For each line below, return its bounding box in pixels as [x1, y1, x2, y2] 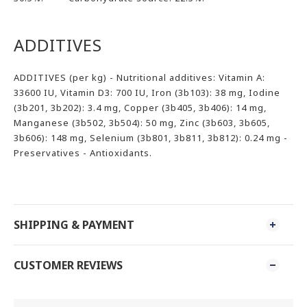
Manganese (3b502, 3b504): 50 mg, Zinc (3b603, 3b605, [14, 116, 270, 129]
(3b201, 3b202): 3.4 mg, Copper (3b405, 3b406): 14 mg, [14, 101, 267, 114]
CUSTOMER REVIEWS [14, 258, 123, 273]
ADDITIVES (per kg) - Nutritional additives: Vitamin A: [14, 71, 265, 84]
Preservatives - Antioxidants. [14, 147, 152, 159]
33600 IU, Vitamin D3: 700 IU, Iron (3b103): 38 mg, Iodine [14, 86, 280, 99]
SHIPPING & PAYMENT [14, 217, 134, 232]
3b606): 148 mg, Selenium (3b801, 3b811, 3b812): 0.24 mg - [14, 132, 288, 144]
